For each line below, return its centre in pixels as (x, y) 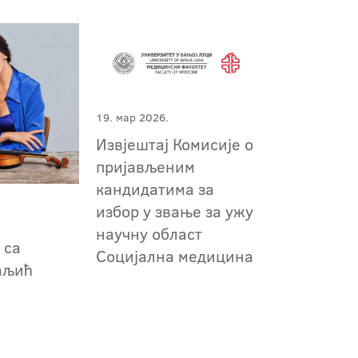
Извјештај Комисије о (174, 144)
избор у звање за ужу (174, 211)
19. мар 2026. (132, 118)
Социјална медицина (174, 256)
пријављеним (145, 167)
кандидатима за (155, 189)
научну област (149, 234)
